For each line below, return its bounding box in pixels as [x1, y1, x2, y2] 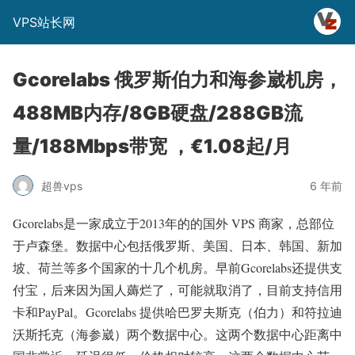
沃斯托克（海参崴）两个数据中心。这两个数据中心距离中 [13, 326, 342, 342]
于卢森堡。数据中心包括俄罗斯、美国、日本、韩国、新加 [13, 237, 342, 254]
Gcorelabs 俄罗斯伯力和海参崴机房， [13, 68, 342, 91]
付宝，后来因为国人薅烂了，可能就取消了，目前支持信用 [13, 281, 342, 298]
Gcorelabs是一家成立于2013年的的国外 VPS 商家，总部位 [13, 215, 334, 231]
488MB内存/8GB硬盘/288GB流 [13, 101, 303, 124]
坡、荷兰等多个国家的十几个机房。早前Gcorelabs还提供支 [13, 259, 342, 276]
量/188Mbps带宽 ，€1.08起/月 [13, 135, 292, 158]
